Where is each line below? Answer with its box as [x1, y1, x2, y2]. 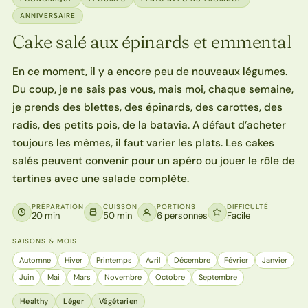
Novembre [104, 272, 142, 282]
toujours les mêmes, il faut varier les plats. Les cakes [12, 135, 274, 150]
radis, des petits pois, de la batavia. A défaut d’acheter [12, 118, 286, 132]
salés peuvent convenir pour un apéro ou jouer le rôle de [12, 153, 295, 168]
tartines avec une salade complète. [12, 171, 189, 186]
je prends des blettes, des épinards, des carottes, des [12, 100, 283, 114]
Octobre [155, 272, 185, 282]
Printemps [96, 254, 132, 265]
